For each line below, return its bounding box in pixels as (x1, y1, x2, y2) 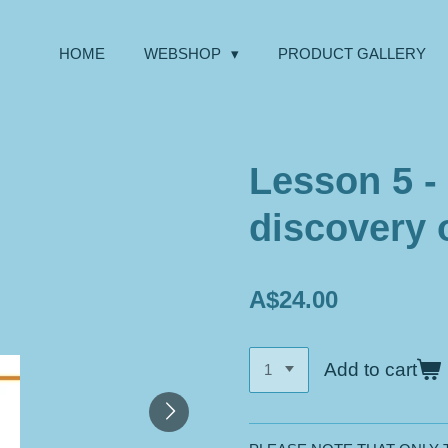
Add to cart (324, 358, 418, 380)
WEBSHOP (144, 45, 225, 62)
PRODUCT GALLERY (278, 45, 426, 62)
